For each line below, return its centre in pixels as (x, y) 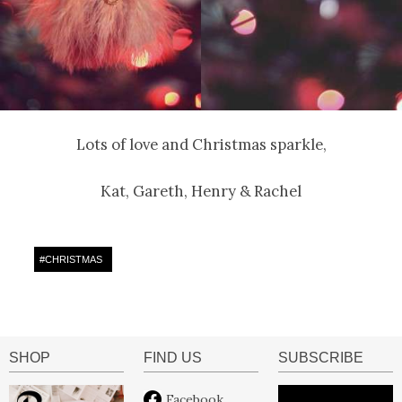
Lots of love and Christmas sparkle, (201, 145)
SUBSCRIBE (320, 358)
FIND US (172, 358)
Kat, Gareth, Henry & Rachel (201, 192)
